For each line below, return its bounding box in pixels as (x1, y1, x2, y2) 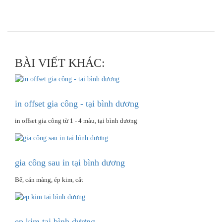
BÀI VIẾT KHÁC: (15, 56, 105, 69)
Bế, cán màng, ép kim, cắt (15, 175, 83, 183)
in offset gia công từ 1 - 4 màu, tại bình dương (15, 116, 137, 124)
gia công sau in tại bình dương (15, 157, 125, 167)
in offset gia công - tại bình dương (15, 98, 139, 109)
